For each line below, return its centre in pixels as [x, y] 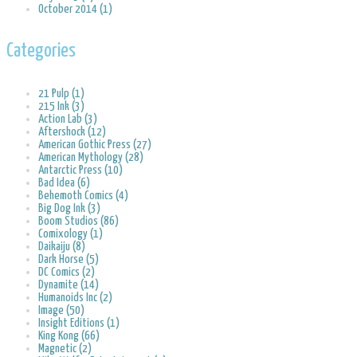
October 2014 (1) [75, 10]
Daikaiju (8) [62, 246]
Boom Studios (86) [78, 221]
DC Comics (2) [67, 272]
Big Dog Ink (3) [69, 208]
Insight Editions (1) [79, 323]
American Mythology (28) [91, 157]
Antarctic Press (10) [80, 170]
